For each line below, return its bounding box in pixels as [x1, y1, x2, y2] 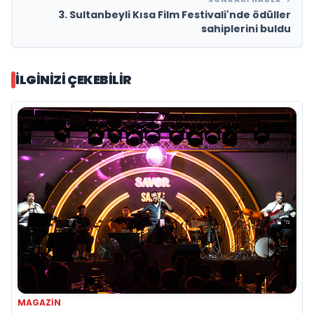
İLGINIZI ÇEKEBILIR [15, 71, 132, 89]
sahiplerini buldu [201, 22, 291, 36]
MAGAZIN [18, 296, 61, 309]
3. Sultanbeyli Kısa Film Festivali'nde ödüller [58, 8, 291, 22]
